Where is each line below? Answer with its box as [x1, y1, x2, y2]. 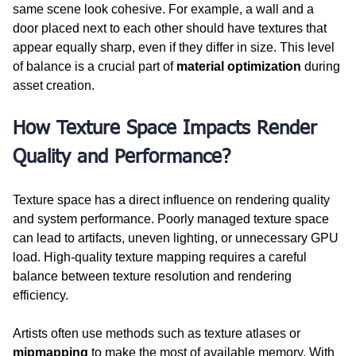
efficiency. [13, 288, 68, 302]
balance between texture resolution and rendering [13, 269, 295, 283]
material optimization [176, 59, 301, 73]
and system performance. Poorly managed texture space [13, 211, 332, 226]
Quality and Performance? [13, 147, 230, 167]
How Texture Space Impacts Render [13, 118, 323, 138]
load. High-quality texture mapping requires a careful [13, 250, 310, 264]
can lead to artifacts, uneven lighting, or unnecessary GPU [13, 230, 342, 245]
